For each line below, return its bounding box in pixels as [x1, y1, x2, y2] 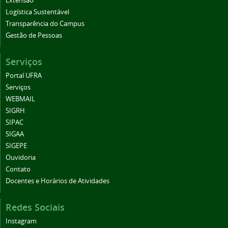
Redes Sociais [6, 201, 65, 214]
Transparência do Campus [6, 19, 84, 28]
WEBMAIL [6, 95, 35, 104]
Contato [6, 165, 31, 174]
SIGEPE [6, 141, 27, 151]
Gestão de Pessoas [6, 31, 62, 40]
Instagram [6, 217, 37, 226]
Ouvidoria [6, 153, 36, 162]
